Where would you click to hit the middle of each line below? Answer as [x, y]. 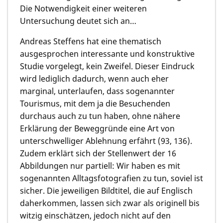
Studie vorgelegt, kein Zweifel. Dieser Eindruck [107, 66]
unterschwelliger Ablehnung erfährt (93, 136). [106, 141]
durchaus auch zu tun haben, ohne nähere [100, 116]
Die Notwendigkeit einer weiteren [83, 9]
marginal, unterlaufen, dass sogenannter [97, 91]
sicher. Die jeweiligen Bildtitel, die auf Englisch [106, 191]
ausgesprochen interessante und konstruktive [107, 54]
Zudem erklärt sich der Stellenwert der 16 [98, 154]
